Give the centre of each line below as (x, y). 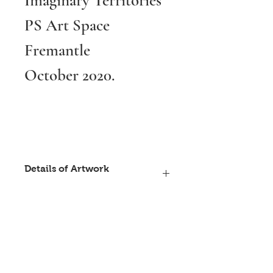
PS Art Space (67, 25)
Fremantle (57, 50)
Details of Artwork (67, 168)
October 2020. (70, 75)
